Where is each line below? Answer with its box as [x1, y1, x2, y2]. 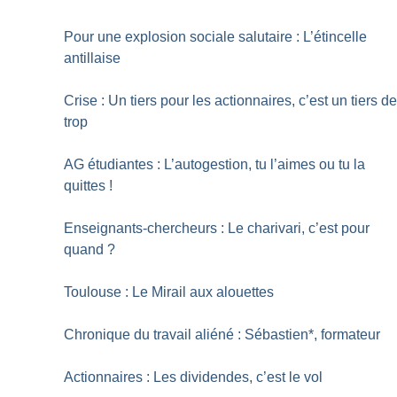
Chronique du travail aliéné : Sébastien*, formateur [64, 326, 381, 342]
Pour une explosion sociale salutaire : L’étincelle [64, 28, 368, 44]
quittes [64, 177, 106, 193]
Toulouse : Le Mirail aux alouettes [64, 284, 275, 300]
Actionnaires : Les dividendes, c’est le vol [64, 369, 323, 385]
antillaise [64, 50, 121, 66]
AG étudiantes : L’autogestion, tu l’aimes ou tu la [64, 156, 366, 172]
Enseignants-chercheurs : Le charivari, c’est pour [64, 220, 370, 236]
